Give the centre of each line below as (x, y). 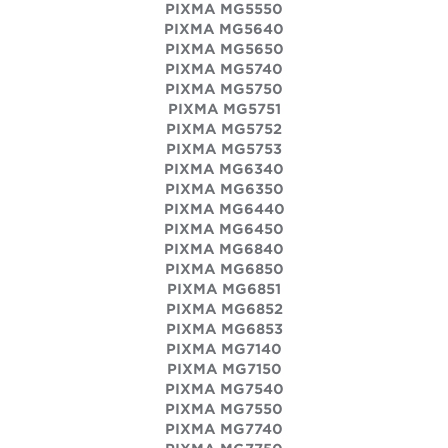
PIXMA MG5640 (224, 29)
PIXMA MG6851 (224, 289)
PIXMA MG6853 (224, 329)
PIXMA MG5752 (224, 129)
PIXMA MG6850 (224, 269)
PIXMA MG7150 (224, 369)
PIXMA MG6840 (224, 249)
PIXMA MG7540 (224, 389)
